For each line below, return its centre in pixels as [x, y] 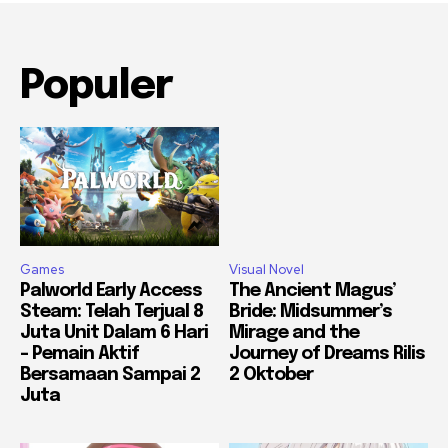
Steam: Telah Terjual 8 [111, 312]
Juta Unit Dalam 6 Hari [114, 333]
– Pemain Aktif [79, 354]
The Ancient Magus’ [312, 291]
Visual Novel [266, 270]
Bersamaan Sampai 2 [110, 375]
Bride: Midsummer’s [310, 312]
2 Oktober [271, 375]
